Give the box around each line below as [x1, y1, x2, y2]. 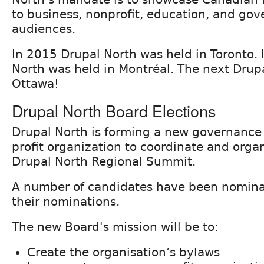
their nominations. [12, 194, 120, 209]
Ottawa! [12, 76, 59, 91]
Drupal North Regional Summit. [12, 154, 196, 169]
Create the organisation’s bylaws [27, 245, 220, 259]
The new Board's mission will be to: [12, 219, 219, 234]
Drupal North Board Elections [12, 98, 216, 122]
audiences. [12, 21, 75, 36]
